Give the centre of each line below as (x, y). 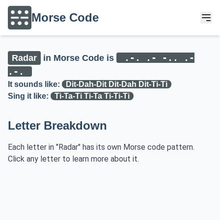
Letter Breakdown (57, 125)
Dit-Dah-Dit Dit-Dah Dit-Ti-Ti (117, 84)
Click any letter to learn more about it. (73, 159)
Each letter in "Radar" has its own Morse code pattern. (101, 147)
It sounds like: (35, 84)
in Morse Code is (79, 58)
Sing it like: (29, 96)
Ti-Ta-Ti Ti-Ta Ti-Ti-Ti (92, 96)
